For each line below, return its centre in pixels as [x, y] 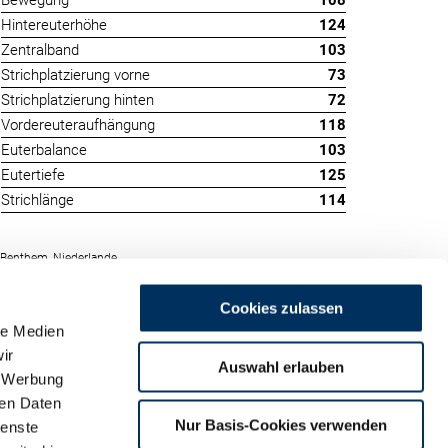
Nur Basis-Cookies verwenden [281, 425]
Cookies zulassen [281, 308]
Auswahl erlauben [281, 366]
